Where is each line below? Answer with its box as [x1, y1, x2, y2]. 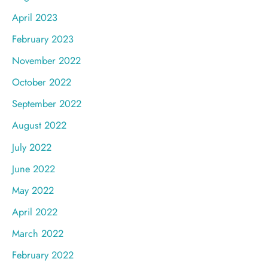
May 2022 [12, 182, 54, 197]
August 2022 [12, 118, 66, 133]
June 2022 [12, 161, 55, 176]
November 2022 [12, 53, 81, 68]
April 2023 [12, 10, 57, 25]
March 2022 [12, 226, 63, 240]
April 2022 [12, 204, 57, 219]
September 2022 [12, 96, 81, 111]
